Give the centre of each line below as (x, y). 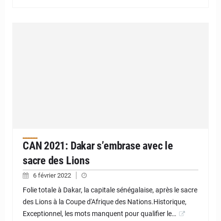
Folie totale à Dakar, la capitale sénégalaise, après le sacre (110, 190)
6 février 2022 (53, 175)
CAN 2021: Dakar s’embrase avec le (98, 146)
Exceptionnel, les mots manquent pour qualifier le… (99, 213)
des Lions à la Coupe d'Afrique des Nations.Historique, (105, 202)
